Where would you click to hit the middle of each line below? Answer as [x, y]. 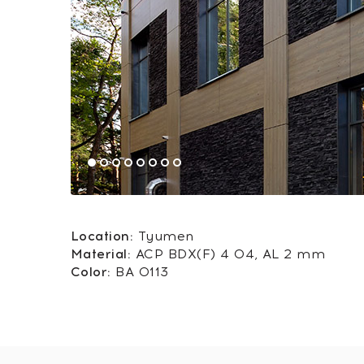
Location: [102, 236]
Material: [101, 254]
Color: [91, 272]
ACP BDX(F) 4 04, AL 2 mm [228, 254]
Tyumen [164, 236]
